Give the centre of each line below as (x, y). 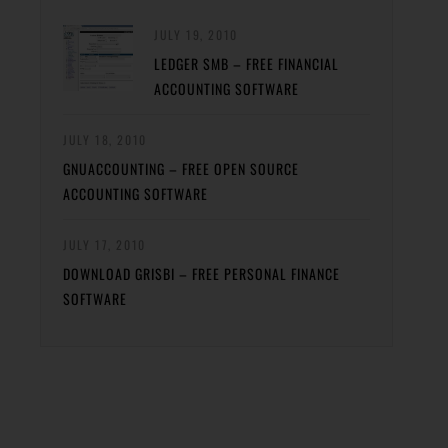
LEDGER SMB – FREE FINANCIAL (246, 64)
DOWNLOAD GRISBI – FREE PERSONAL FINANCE (201, 274)
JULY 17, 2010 (104, 245)
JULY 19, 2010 (196, 35)
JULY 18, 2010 (105, 140)
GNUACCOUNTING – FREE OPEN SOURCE (181, 169)
